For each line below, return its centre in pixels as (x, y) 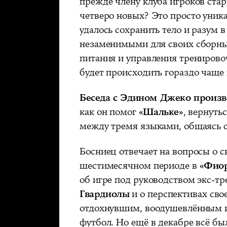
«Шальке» (161, 112)
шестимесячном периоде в (140, 166)
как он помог (109, 112)
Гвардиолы (105, 194)
